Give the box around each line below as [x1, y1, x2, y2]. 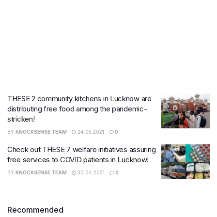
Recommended [7, 204, 63, 215]
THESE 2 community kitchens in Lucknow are [7, 94, 152, 103]
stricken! [7, 114, 35, 124]
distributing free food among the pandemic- [7, 104, 147, 113]
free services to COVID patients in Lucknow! [7, 155, 149, 164]
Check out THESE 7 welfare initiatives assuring [7, 145, 156, 154]
